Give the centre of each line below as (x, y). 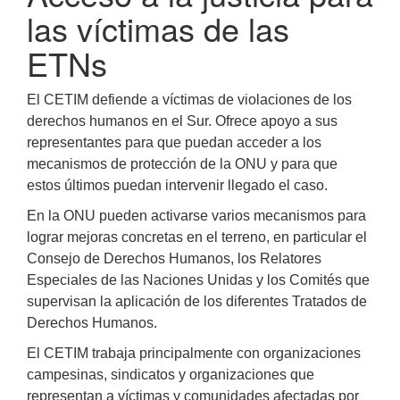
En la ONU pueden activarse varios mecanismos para (196, 216)
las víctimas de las (158, 28)
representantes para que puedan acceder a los (174, 142)
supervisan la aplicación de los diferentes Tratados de (197, 301)
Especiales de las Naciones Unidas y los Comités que (198, 280)
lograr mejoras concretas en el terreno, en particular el (197, 237)
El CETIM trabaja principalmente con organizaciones (194, 353)
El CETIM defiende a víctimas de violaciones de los (189, 100)
